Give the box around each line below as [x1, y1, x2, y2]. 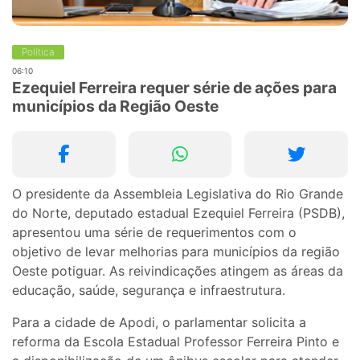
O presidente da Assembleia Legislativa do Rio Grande [12, 185, 343, 202]
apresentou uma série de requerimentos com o [12, 223, 297, 240]
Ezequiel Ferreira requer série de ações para [12, 77, 337, 97]
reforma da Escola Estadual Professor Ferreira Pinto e [12, 333, 339, 350]
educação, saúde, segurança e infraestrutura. [12, 281, 285, 298]
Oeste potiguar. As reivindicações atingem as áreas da [12, 262, 343, 279]
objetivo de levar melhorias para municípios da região [12, 243, 340, 260]
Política [22, 45, 55, 58]
